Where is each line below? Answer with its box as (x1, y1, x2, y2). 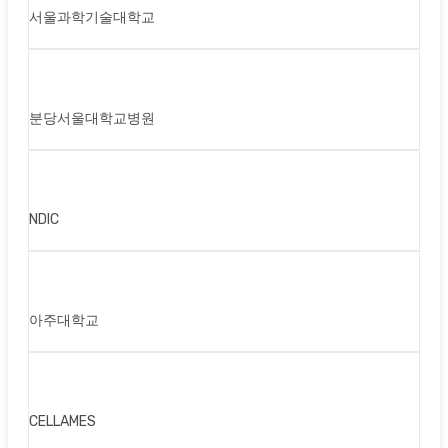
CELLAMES (29, 413, 96, 431)
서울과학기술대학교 (29, 9, 155, 27)
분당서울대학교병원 (29, 110, 155, 128)
